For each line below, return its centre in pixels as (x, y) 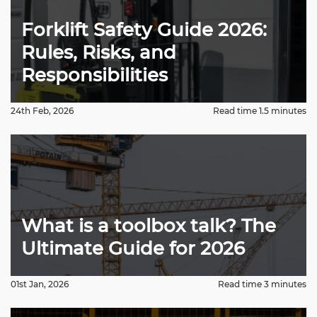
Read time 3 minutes (262, 284)
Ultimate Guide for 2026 (133, 248)
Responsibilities (94, 75)
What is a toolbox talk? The (149, 226)
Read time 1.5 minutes (260, 111)
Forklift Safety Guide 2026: (144, 30)
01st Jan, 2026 (40, 284)
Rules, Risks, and (99, 52)
